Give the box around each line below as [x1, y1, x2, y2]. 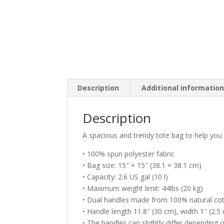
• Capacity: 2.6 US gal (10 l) [82, 171, 168, 181]
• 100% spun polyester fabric [82, 148, 175, 158]
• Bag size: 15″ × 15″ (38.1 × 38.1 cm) [82, 160, 202, 170]
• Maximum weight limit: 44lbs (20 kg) [82, 183, 203, 193]
